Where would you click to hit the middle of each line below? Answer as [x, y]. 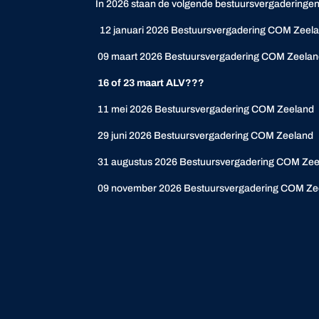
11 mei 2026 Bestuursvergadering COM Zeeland [206, 109]
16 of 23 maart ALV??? [150, 83]
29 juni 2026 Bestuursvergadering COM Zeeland [206, 135]
